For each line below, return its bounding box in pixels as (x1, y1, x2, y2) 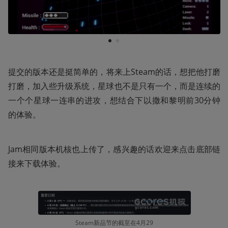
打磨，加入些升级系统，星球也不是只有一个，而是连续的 (8, 80, 220, 92)
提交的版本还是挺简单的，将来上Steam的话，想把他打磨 (8, 66, 220, 77)
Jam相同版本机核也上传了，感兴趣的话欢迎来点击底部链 (8, 143, 220, 155)
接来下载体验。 (8, 157, 65, 169)
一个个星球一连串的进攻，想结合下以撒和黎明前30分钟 (8, 94, 220, 106)
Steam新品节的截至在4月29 (75, 218, 153, 227)
